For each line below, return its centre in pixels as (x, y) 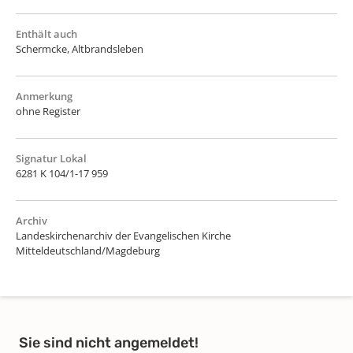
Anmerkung (44, 96)
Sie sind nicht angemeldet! (109, 342)
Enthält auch (46, 33)
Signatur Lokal (51, 158)
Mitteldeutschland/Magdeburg (88, 250)
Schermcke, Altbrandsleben (80, 48)
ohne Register (48, 111)
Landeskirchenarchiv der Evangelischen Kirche (123, 235)
